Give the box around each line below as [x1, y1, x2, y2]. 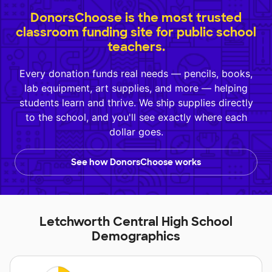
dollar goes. [109, 126, 163, 138]
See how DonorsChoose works [71, 157, 201, 168]
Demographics [92, 228, 180, 245]
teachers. [107, 39, 165, 55]
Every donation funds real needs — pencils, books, [19, 67, 253, 80]
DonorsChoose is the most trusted [30, 10, 242, 26]
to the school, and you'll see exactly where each [25, 111, 247, 124]
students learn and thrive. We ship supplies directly [19, 97, 253, 109]
